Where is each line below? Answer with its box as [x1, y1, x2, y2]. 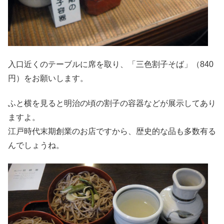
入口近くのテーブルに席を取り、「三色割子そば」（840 [8, 59, 213, 68]
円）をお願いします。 [8, 73, 88, 82]
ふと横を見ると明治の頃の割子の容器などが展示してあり [8, 99, 216, 108]
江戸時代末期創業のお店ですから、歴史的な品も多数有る [8, 127, 216, 136]
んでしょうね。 [8, 141, 64, 150]
